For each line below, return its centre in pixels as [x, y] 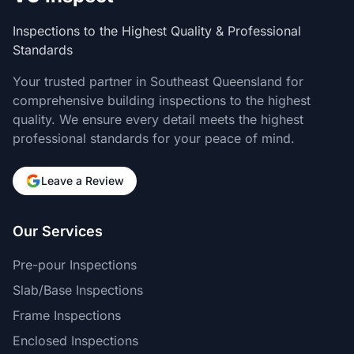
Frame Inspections [67, 315]
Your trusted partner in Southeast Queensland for [158, 81]
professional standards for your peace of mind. [154, 138]
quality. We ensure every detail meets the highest [158, 119]
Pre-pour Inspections [75, 265]
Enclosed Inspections [75, 341]
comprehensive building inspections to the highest [162, 100]
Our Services [58, 231]
